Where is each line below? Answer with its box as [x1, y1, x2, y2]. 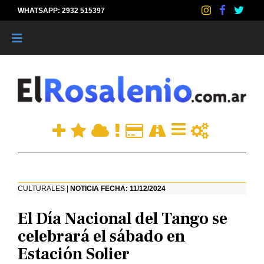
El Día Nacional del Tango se [18, 208, 227, 230]
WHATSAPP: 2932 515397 [18, 6, 105, 15]
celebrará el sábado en [18, 226, 185, 247]
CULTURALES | [18, 184, 70, 193]
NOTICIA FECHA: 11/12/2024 [70, 184, 166, 193]
